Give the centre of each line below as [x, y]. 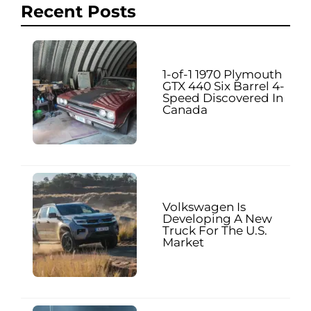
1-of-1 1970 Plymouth [222, 75]
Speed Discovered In [223, 98]
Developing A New [217, 219]
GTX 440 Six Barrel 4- [224, 86]
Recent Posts [78, 12]
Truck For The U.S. [215, 231]
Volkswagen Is [204, 207]
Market [183, 243]
